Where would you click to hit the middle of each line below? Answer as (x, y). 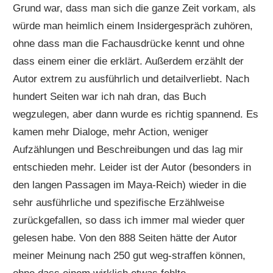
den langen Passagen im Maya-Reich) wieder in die (130, 185)
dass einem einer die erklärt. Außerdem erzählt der (129, 62)
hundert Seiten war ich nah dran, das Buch (110, 97)
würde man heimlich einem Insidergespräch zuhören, (133, 26)
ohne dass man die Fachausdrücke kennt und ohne (129, 44)
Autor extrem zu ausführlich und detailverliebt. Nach (131, 79)
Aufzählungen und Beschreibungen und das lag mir (128, 150)
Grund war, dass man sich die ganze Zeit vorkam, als (135, 9)
